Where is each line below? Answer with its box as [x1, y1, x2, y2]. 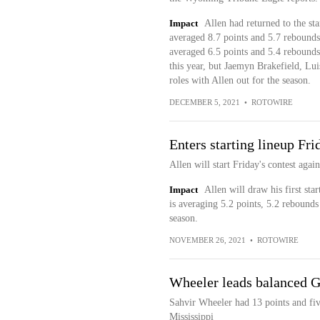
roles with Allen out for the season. [169, 75, 311, 86]
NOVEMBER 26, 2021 [169, 236, 246, 244]
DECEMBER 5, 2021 [169, 98, 240, 106]
